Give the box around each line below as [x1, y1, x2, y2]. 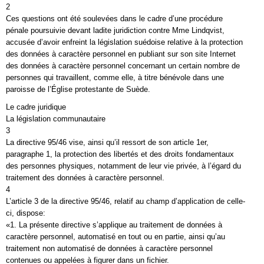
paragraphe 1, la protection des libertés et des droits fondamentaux [6, 150, 234, 159]
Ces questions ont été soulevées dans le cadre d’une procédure [6, 14, 223, 23]
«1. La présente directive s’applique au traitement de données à [6, 220, 222, 229]
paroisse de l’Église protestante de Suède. [6, 85, 150, 94]
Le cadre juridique [6, 103, 66, 111]
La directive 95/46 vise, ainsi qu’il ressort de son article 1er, [6, 138, 209, 147]
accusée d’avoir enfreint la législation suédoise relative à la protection [6, 38, 243, 47]
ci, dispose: [6, 209, 45, 217]
